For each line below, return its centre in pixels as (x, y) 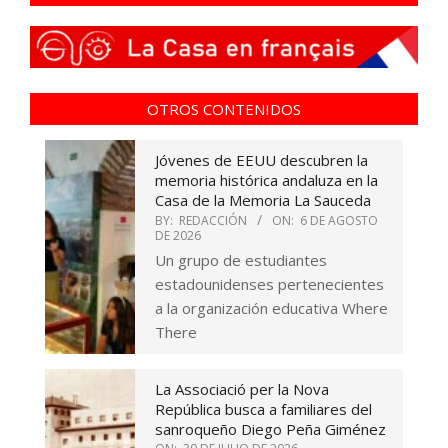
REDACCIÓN (213, 221)
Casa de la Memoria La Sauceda (263, 200)
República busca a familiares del (263, 409)
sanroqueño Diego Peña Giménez (270, 429)
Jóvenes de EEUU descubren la (261, 160)
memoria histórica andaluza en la (266, 180)
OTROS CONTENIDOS (224, 109)
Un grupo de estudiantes (241, 260)
